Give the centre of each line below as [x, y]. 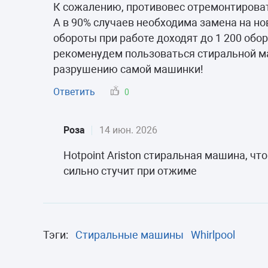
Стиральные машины [130, 234]
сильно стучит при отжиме [130, 170]
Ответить [74, 92]
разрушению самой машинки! [128, 69]
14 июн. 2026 [128, 130]
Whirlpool [213, 234]
